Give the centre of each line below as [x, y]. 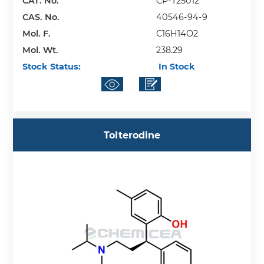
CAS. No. [41, 17]
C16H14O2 [177, 33]
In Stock [176, 66]
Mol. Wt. [41, 50]
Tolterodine [132, 135]
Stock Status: [52, 66]
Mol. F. [37, 33]
